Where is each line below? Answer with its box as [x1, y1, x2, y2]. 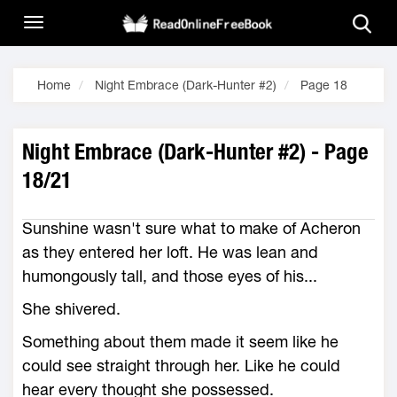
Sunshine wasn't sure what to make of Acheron [22, 219, 361, 237]
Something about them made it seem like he [22, 332, 339, 351]
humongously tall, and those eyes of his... [22, 267, 317, 285]
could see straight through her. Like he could [22, 356, 340, 375]
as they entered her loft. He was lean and [22, 243, 318, 261]
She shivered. [22, 300, 121, 318]
